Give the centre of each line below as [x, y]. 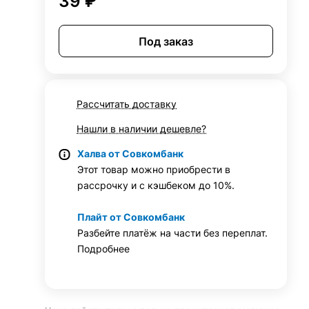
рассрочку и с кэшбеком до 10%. [156, 185]
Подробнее [104, 249]
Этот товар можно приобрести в [154, 169]
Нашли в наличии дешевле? [142, 129]
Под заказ [166, 41]
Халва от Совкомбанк [131, 153]
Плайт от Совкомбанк [131, 217]
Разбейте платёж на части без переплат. [174, 233]
